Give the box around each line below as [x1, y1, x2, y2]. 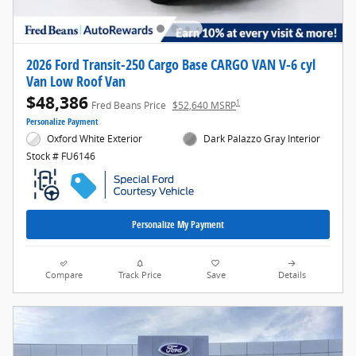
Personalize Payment [26, 115, 99, 127]
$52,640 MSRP [172, 98, 236, 112]
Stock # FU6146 [26, 149, 95, 164]
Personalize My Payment [132, 217, 224, 231]
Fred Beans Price [91, 98, 166, 112]
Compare [45, 269, 83, 281]
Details [277, 269, 306, 281]
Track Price [118, 269, 162, 281]
